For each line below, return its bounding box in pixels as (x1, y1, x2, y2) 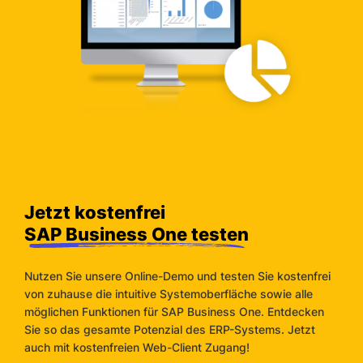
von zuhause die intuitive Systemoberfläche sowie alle (24, 287, 313, 301)
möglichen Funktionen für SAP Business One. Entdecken (24, 305, 324, 319)
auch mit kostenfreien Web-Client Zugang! (24, 340, 253, 355)
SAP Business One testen (24, 224, 249, 246)
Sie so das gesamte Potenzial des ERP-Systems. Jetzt (24, 322, 315, 337)
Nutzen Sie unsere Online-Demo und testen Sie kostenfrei (24, 269, 331, 284)
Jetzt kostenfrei (24, 202, 165, 224)
